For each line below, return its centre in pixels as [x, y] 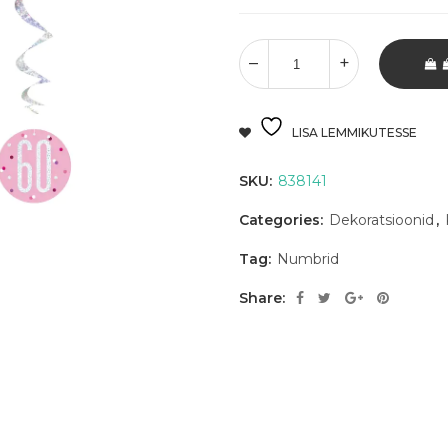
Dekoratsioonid [381, 220]
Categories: [283, 220]
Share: [262, 298]
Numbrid [308, 259]
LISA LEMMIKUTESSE [354, 133]
